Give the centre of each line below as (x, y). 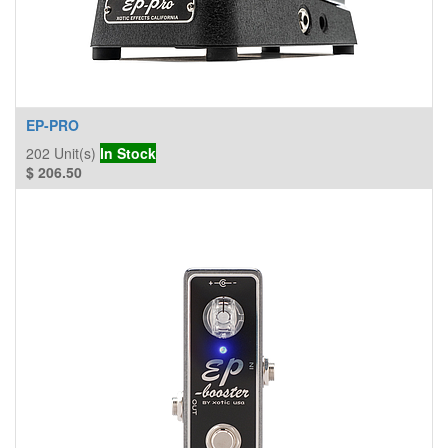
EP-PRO (52, 125)
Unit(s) (75, 153)
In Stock (128, 153)
